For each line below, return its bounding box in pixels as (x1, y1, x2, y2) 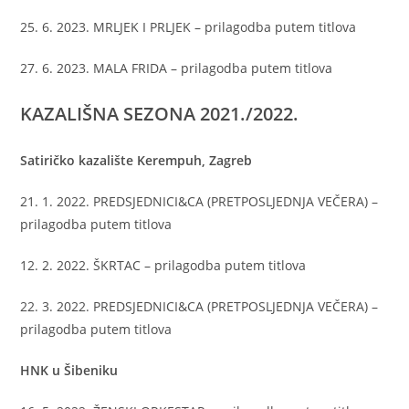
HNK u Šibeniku (20, 362, 119, 379)
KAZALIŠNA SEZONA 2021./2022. (20, 101, 299, 126)
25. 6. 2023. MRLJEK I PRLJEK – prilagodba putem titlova (20, 18, 361, 36)
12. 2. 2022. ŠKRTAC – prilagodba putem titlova (20, 257, 307, 274)
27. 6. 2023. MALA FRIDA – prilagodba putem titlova (20, 59, 337, 77)
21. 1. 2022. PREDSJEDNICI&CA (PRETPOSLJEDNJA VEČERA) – (20, 193, 379, 210)
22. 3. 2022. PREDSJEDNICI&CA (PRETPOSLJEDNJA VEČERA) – (20, 298, 379, 315)
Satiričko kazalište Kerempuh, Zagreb (20, 152, 253, 169)
